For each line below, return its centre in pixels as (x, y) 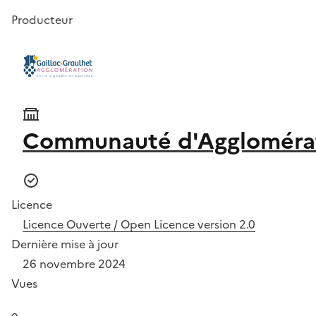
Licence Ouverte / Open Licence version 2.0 (139, 224)
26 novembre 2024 (74, 264)
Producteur (42, 20)
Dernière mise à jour (65, 244)
